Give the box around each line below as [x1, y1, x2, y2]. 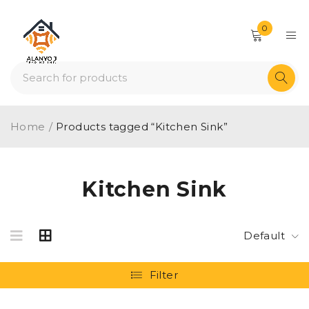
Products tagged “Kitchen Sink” [56, 120, 228, 133]
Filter [149, 268, 178, 281]
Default [243, 229, 285, 242]
